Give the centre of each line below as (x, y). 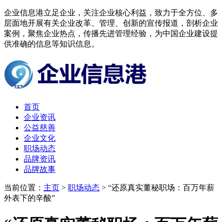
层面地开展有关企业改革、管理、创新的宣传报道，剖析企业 (111, 23)
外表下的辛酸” (29, 198)
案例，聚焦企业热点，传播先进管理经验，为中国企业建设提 (111, 33)
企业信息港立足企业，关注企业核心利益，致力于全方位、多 (111, 13)
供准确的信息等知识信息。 (52, 44)
